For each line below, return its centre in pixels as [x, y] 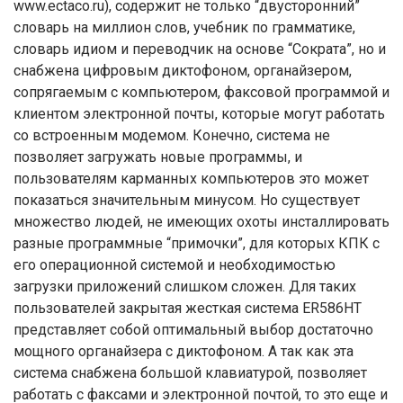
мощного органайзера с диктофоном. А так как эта [184, 351]
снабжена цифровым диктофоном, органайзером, [183, 71]
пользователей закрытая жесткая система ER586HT [188, 308]
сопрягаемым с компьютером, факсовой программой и [201, 92]
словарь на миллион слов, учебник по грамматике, [184, 27]
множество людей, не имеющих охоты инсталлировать [201, 222]
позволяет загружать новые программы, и [158, 157]
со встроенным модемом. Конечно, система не [172, 135]
